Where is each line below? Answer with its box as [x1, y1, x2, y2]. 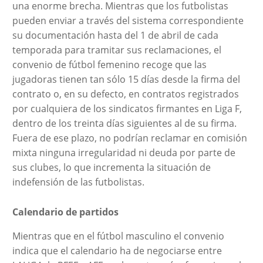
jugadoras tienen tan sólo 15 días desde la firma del [12, 72, 240, 86]
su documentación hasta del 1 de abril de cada [12, 28, 218, 42]
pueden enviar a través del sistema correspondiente [12, 14, 244, 27]
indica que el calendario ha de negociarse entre [12, 244, 222, 257]
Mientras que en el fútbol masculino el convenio [12, 229, 224, 242]
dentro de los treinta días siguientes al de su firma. [12, 116, 237, 130]
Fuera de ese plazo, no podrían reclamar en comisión [12, 131, 247, 144]
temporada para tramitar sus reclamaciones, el [12, 43, 221, 56]
